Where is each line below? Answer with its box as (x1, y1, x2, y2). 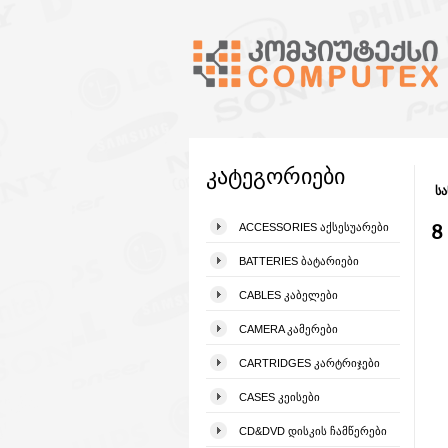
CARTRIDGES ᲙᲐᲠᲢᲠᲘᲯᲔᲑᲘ (239, 357, 380, 369)
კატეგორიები (206, 165, 345, 189)
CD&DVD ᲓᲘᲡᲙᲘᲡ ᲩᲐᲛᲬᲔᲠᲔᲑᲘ (239, 425, 387, 437)
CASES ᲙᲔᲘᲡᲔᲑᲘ (239, 391, 320, 403)
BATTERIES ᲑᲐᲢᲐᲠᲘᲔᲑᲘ (239, 255, 359, 267)
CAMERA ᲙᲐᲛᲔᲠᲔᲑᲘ (239, 323, 338, 335)
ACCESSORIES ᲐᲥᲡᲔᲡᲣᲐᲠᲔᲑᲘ (239, 221, 389, 233)
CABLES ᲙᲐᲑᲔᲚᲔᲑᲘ (239, 289, 338, 301)
